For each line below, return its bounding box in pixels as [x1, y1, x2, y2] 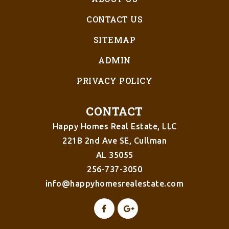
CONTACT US [86, 13, 143, 25]
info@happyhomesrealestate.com [45, 178, 184, 188]
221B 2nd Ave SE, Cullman [62, 135, 167, 145]
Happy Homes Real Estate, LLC [52, 121, 177, 131]
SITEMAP [93, 34, 136, 45]
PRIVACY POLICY [77, 75, 152, 86]
